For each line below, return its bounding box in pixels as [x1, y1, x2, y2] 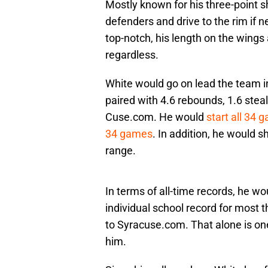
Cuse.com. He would [105, 111, 206, 124]
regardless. [105, 48, 159, 62]
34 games [105, 127, 153, 141]
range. [105, 144, 136, 157]
